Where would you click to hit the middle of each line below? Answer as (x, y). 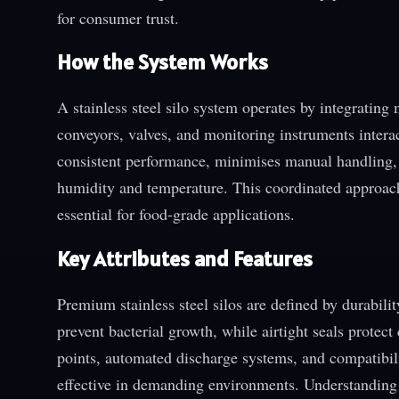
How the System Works (163, 62)
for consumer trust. (118, 17)
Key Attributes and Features (185, 259)
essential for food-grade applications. (176, 214)
